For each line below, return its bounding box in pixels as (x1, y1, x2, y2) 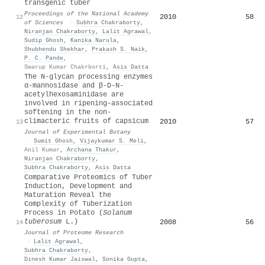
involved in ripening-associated (24, 99, 153, 108)
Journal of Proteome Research (24, 228, 124, 236)
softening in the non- (24, 108, 111, 117)
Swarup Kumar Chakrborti (24, 63, 106, 70)
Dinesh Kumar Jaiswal (24, 255, 95, 263)
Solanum (103, 208, 132, 217)
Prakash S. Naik (92, 45, 145, 53)
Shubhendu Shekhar (24, 45, 85, 53)
